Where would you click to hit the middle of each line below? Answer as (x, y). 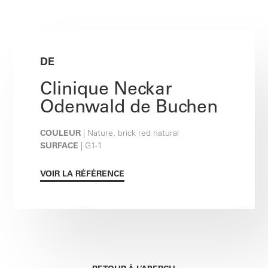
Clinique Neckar (106, 88)
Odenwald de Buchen (129, 106)
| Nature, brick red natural (130, 133)
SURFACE (60, 146)
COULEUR (61, 133)
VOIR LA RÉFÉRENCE (83, 174)
